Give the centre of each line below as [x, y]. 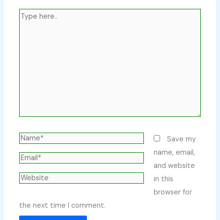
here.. [28, 28]
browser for [173, 192]
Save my [182, 139]
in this [164, 179]
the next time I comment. [63, 206]
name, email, [175, 153]
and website [175, 166]
